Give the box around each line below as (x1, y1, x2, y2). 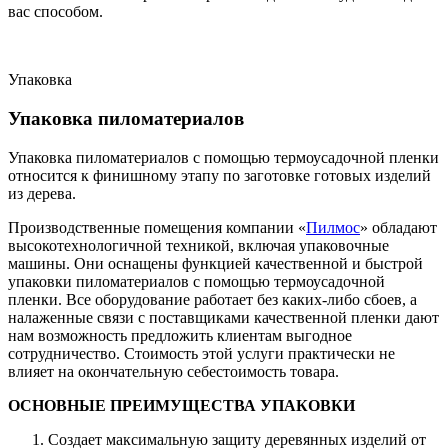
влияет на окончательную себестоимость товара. (8, 362, 339, 380)
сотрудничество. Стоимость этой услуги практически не (8, 344, 395, 362)
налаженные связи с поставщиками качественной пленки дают (8, 308, 439, 326)
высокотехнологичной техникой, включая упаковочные (8, 236, 389, 254)
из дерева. (8, 184, 76, 202)
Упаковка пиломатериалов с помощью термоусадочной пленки (8, 148, 439, 166)
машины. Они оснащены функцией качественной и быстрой (8, 254, 423, 272)
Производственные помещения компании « (8, 218, 306, 236)
